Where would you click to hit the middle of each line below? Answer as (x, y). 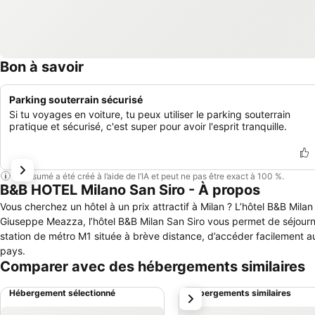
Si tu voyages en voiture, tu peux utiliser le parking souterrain (150, 114)
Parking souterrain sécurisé (76, 99)
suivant (200, 295)
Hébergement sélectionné (62, 293)
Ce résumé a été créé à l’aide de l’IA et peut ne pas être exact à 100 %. (148, 176)
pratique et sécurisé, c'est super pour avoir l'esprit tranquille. (148, 126)
